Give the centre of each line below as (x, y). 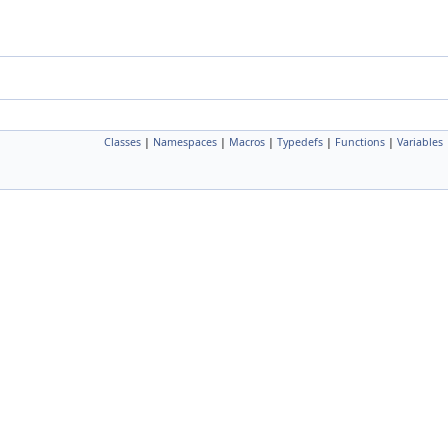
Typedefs (300, 142)
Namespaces (185, 142)
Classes (122, 142)
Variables (420, 142)
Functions (360, 142)
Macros (247, 142)
